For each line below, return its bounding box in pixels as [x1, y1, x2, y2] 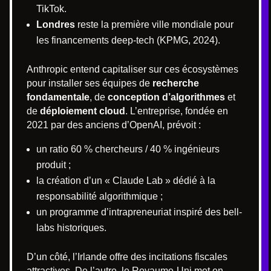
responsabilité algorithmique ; [36, 191, 163, 201]
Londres [36, 19, 75, 30]
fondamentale [27, 91, 90, 102]
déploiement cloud [40, 105, 125, 116]
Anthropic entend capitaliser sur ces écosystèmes [27, 64, 238, 74]
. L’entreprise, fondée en [125, 105, 228, 116]
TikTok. [36, 3, 67, 14]
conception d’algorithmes [108, 91, 225, 102]
